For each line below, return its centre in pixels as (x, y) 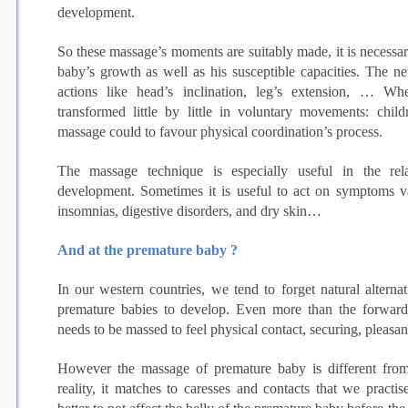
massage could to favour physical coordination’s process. (219, 131)
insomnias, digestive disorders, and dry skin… (189, 210)
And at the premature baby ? (147, 250)
